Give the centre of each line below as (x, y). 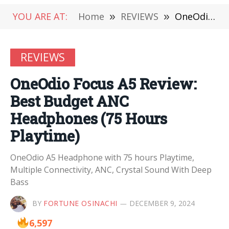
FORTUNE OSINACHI (81, 203)
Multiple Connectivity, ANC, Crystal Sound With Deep (111, 170)
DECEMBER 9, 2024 (162, 203)
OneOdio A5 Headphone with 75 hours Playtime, (102, 157)
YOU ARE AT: (40, 16)
